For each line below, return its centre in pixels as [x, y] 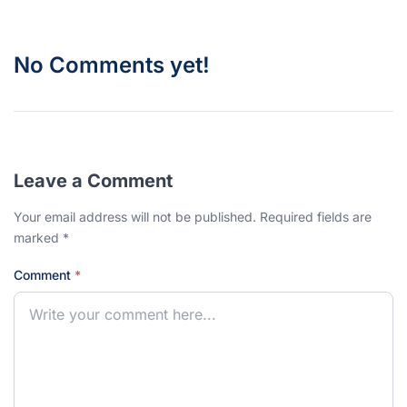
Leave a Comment [93, 180]
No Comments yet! [112, 65]
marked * [41, 237]
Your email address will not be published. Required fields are [193, 216]
